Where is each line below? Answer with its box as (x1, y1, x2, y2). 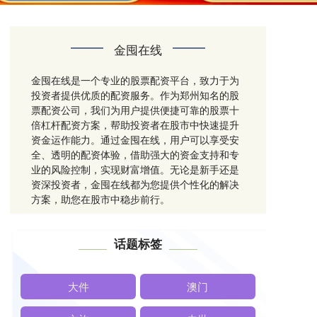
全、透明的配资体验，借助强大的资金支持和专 (31, 146, 239, 161)
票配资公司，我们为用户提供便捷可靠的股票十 (31, 102, 239, 117)
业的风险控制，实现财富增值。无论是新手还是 (31, 161, 239, 176)
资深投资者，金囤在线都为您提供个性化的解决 (31, 176, 239, 191)
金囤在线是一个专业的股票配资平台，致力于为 (31, 72, 239, 87)
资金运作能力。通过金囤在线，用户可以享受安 (31, 132, 239, 146)
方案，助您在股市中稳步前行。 (31, 191, 170, 206)
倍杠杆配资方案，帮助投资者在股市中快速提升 (31, 117, 239, 132)
